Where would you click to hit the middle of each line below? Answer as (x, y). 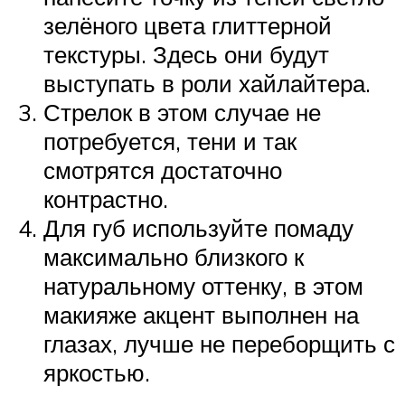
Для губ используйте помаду (198, 227)
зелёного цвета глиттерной (188, 25)
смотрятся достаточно (163, 170)
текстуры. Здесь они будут (186, 54)
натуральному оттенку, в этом (203, 285)
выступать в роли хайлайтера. (207, 83)
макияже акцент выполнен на (201, 314)
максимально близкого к (174, 256)
